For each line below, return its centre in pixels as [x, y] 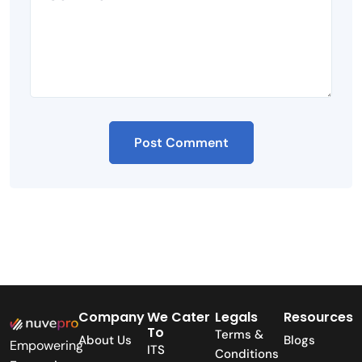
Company [111, 318]
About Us [105, 341]
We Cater [178, 318]
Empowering [46, 346]
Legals [237, 318]
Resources [319, 318]
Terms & [240, 335]
